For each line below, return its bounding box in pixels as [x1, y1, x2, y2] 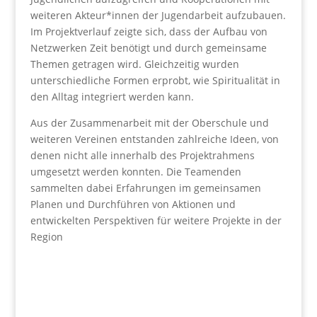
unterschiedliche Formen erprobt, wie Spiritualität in [30, 74, 280, 87]
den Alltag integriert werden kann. [30, 90, 194, 103]
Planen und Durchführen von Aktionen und [30, 197, 236, 211]
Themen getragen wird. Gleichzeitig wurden [30, 57, 239, 71]
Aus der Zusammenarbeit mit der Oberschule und [30, 116, 269, 129]
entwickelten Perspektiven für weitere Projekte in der [30, 214, 282, 227]
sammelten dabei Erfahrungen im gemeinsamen [30, 181, 261, 195]
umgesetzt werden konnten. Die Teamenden [30, 165, 241, 178]
